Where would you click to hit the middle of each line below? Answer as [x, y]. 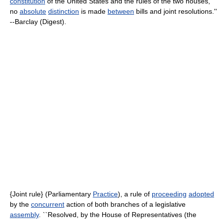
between [121, 11]
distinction [64, 11]
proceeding [169, 194]
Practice [105, 194]
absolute [33, 11]
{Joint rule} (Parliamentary [51, 194]
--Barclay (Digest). [38, 22]
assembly [24, 215]
